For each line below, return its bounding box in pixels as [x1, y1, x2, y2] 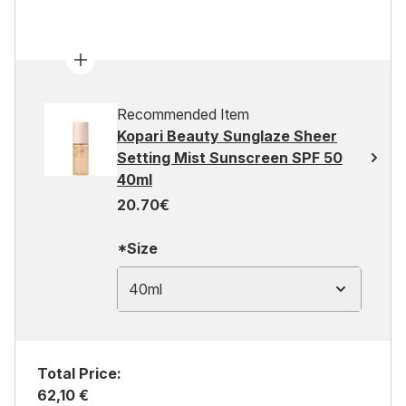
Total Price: [37, 364, 121, 382]
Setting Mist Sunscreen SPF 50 [117, 149, 343, 167]
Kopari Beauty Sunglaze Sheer [117, 127, 337, 145]
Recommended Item [117, 105, 249, 123]
